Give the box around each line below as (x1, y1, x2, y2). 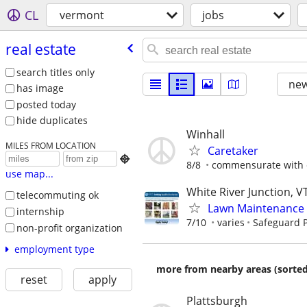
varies (217, 216, 245, 230)
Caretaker (208, 143, 258, 158)
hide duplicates (16, 114, 88, 127)
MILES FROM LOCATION (5, 140, 96, 151)
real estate (5, 39, 76, 59)
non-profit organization (16, 221, 123, 234)
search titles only (16, 65, 95, 79)
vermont (60, 8, 104, 23)
